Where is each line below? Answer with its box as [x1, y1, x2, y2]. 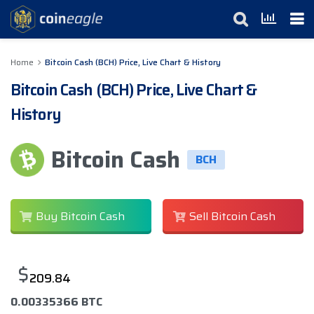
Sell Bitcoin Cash [189, 207, 275, 225]
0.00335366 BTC [11, 293, 102, 311]
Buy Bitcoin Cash [36, 207, 125, 225]
